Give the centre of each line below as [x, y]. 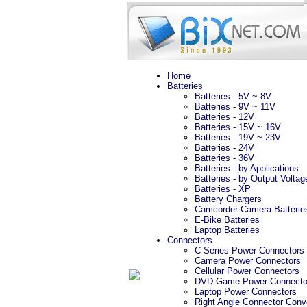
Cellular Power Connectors [247, 271]
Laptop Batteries [227, 230]
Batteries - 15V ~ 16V [238, 127]
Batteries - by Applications [247, 168]
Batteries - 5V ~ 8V [233, 96]
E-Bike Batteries [227, 220]
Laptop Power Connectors [246, 292]
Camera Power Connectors [248, 261]
